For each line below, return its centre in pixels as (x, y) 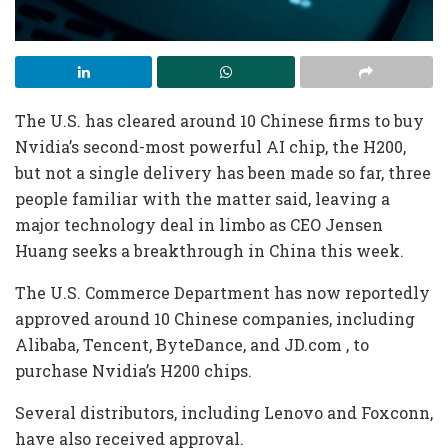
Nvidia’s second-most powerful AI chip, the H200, (210, 147)
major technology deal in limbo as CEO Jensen (199, 225)
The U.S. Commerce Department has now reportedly (222, 293)
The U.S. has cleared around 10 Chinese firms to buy (219, 121)
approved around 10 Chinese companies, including (215, 319)
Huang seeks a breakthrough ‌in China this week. (209, 251)
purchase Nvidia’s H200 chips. (133, 371)
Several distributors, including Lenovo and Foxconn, (224, 413)
